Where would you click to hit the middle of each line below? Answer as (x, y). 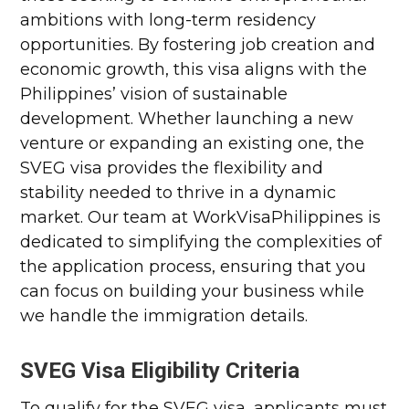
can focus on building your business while (193, 291)
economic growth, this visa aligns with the (194, 69)
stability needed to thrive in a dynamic (178, 193)
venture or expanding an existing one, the (193, 143)
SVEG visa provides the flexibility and (172, 168)
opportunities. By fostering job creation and (198, 45)
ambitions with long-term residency (168, 20)
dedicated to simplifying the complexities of (201, 242)
